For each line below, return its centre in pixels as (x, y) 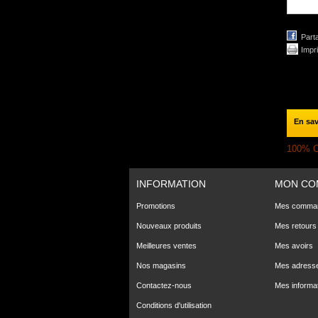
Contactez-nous (164, 285)
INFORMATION (171, 184)
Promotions (156, 206)
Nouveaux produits (169, 226)
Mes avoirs (294, 246)
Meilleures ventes (166, 246)
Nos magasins (161, 265)
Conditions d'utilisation (174, 305)
